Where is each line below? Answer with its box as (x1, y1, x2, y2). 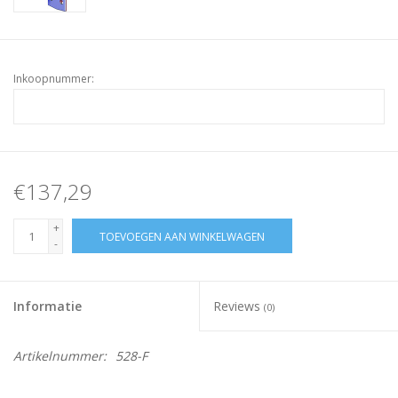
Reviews (213, 298, 264, 315)
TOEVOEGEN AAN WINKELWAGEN (99, 229, 265, 245)
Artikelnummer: (13, 347, 107, 365)
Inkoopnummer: (13, 71, 94, 87)
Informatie (13, 298, 82, 315)
